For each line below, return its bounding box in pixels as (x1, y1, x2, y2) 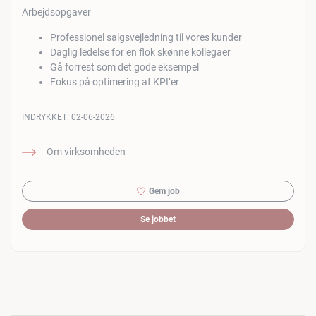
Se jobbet (140, 214, 176, 224)
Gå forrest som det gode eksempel (50, 61, 199, 73)
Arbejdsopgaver (22, 6, 91, 18)
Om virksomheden (47, 146, 126, 157)
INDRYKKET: (22, 112, 71, 122)
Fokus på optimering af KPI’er (50, 76, 179, 87)
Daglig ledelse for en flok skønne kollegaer (50, 47, 231, 58)
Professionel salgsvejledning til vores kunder (50, 32, 242, 43)
